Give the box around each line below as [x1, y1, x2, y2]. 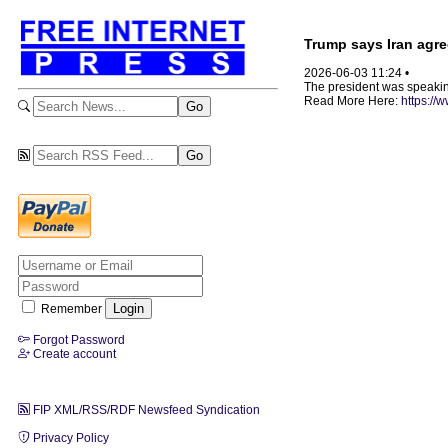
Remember [38, 301, 105, 316]
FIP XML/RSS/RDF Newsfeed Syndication [30, 402, 260, 417]
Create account [30, 346, 116, 361]
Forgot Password [30, 332, 125, 347]
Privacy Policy [30, 430, 109, 445]
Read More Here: [304, 94, 401, 109]
